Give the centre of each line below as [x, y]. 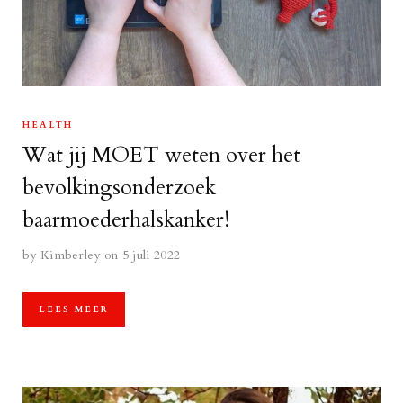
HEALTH [48, 125]
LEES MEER [74, 309]
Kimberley [70, 255]
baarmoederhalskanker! [126, 220]
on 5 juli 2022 [142, 255]
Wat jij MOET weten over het [161, 155]
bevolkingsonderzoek [119, 188]
